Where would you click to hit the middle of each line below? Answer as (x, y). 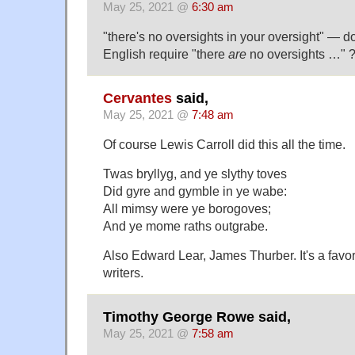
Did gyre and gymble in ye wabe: (195, 191)
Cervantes (137, 99)
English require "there (166, 53)
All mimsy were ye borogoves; (187, 209)
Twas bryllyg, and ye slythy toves (195, 174)
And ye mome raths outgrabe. (185, 226)
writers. (123, 272)
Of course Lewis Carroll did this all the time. (224, 145)
